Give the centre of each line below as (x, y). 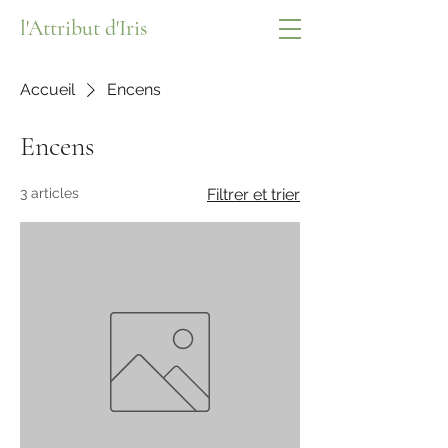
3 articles (49, 193)
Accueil (47, 89)
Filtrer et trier (253, 194)
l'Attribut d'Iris (83, 28)
